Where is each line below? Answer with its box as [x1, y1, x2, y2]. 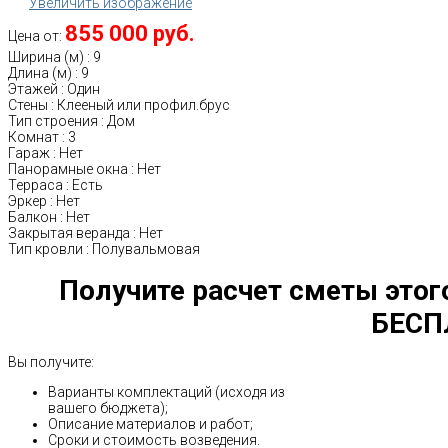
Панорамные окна [8, 160, 128, 177]
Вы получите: [8, 353, 94, 370]
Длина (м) [8, 64, 72, 81]
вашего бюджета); [48, 399, 168, 416]
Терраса [8, 176, 63, 193]
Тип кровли [8, 240, 83, 257]
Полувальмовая [92, 240, 200, 257]
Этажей [8, 80, 58, 97]
